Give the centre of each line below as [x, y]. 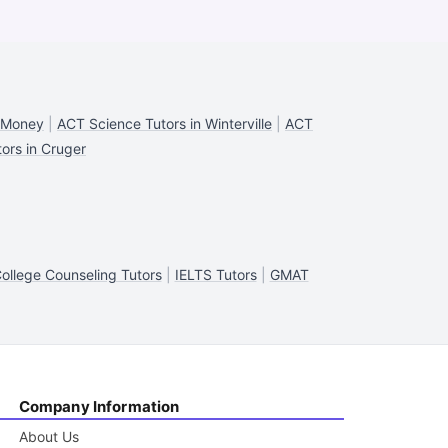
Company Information [99, 406]
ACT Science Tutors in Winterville [164, 123]
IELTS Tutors [215, 274]
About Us [48, 436]
